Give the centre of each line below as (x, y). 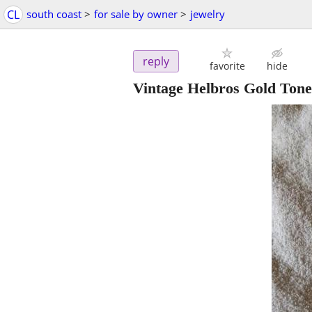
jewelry (208, 14)
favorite (227, 66)
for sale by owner (136, 14)
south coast (54, 14)
